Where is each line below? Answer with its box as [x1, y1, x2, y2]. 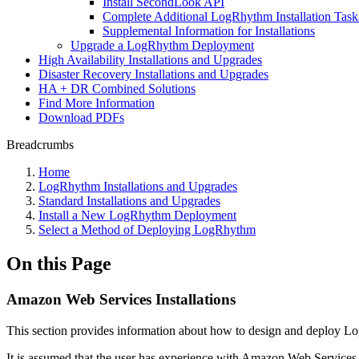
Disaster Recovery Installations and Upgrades [38, 67, 268, 81]
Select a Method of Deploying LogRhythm [38, 223, 256, 236]
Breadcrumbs [6, 138, 74, 151]
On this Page [6, 252, 111, 274]
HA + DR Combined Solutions [38, 82, 196, 95]
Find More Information [38, 96, 155, 110]
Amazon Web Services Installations [6, 290, 236, 308]
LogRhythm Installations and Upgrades [38, 179, 237, 193]
